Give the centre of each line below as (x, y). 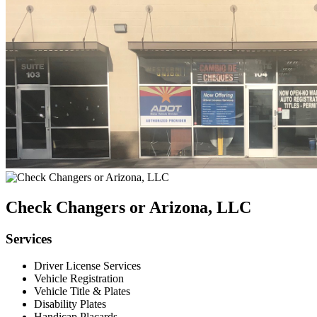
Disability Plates (70, 304)
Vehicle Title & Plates (82, 292)
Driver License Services (87, 266)
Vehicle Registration (79, 279)
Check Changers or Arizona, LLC (128, 207)
